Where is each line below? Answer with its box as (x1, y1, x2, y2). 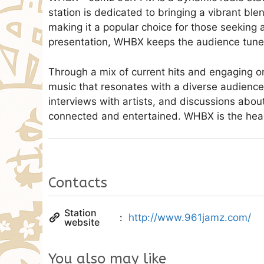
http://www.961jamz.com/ (128, 211, 251, 223)
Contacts (48, 174, 107, 191)
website (64, 216, 100, 228)
